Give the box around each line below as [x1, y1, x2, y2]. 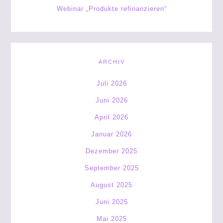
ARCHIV [98, 59, 125, 65]
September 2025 [84, 164, 139, 172]
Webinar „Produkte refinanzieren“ [56, 5, 167, 12]
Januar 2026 [91, 130, 132, 138]
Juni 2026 [95, 97, 128, 104]
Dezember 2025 [86, 147, 137, 155]
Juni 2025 [95, 198, 128, 206]
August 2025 [91, 181, 132, 189]
